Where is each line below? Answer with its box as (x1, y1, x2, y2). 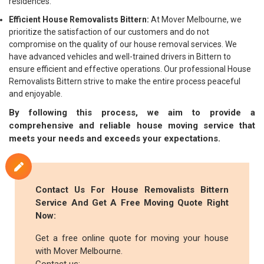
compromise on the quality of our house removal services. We (9, 39, 237, 49)
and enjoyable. (9, 89, 62, 98)
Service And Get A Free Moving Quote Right (35, 197, 229, 208)
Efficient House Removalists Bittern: (9, 15, 149, 24)
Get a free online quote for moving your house (35, 233, 229, 243)
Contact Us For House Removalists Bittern (35, 184, 229, 195)
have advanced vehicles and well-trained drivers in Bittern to (9, 52, 231, 61)
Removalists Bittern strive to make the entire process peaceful (9, 77, 240, 86)
